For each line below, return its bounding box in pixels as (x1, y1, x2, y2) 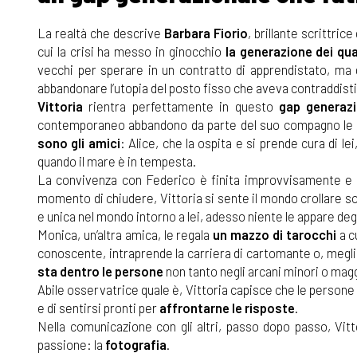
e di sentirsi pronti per (37, 299, 159, 316)
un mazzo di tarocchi (213, 226, 336, 242)
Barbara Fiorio (163, 24, 248, 41)
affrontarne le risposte (159, 299, 295, 316)
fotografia (105, 335, 167, 352)
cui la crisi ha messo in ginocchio (37, 42, 226, 59)
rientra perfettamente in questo (88, 97, 273, 114)
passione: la (37, 335, 105, 352)
